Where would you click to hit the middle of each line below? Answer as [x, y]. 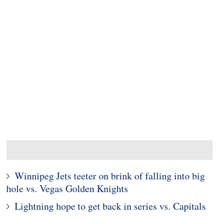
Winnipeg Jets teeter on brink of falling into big [110, 176]
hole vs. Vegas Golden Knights [67, 188]
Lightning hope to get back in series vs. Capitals [110, 206]
